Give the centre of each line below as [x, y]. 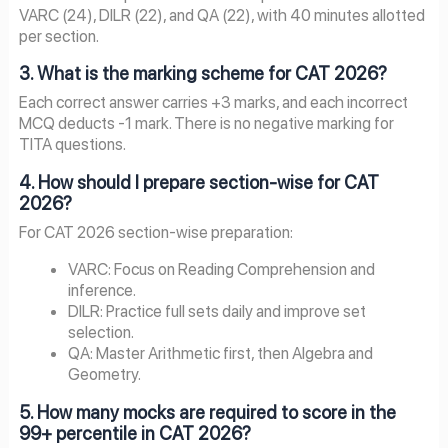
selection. [101, 332]
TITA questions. [72, 144]
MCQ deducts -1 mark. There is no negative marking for [206, 123]
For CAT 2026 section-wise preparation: [155, 231]
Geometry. [105, 374]
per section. [58, 35]
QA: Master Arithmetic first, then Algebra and [221, 353]
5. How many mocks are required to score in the [207, 412]
